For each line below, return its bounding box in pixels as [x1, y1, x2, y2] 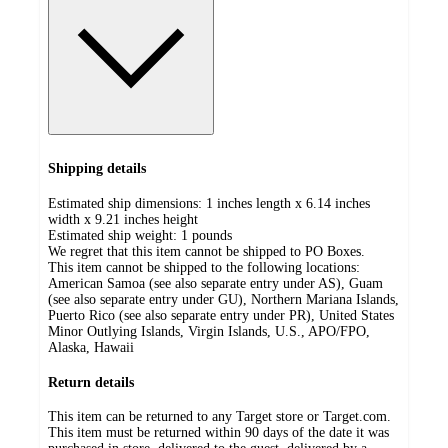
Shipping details [48, 161, 146, 177]
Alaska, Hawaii [48, 340, 134, 356]
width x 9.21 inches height [48, 212, 198, 228]
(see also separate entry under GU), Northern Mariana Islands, [48, 292, 399, 308]
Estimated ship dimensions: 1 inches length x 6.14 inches [48, 196, 370, 212]
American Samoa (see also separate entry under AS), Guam [48, 276, 383, 292]
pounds [192, 228, 232, 244]
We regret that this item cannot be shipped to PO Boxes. [48, 244, 365, 260]
